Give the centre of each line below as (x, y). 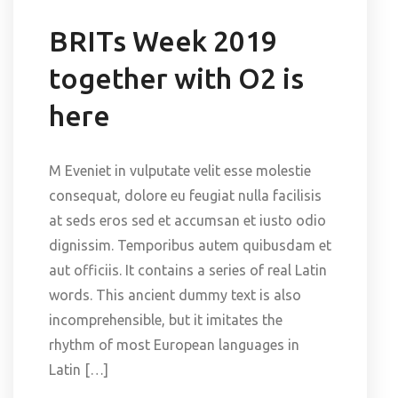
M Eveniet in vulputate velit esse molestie (180, 170)
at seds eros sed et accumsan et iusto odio (187, 220)
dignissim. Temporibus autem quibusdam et (190, 245)
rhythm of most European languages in (174, 344)
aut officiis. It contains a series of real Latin (188, 270)
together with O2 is (176, 78)
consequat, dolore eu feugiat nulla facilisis (185, 195)
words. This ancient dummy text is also (175, 295)
